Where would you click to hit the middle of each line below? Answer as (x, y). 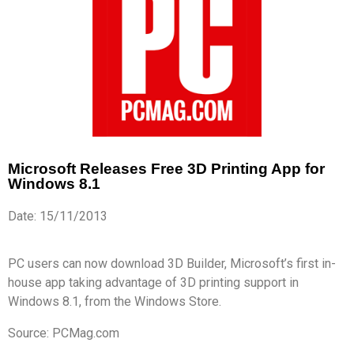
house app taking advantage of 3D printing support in (153, 283)
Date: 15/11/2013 (58, 217)
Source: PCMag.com (64, 333)
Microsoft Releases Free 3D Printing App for (166, 169)
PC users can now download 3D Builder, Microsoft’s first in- (172, 264)
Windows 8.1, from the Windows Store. (115, 302)
